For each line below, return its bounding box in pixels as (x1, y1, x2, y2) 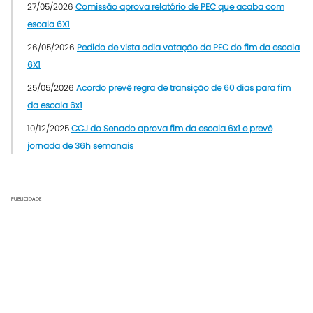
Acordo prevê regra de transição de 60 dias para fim (76, 81, 291, 94)
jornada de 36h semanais (27, 139, 133, 152)
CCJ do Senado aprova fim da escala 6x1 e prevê (71, 122, 272, 134)
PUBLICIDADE (11, 195, 42, 202)
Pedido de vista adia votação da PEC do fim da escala (77, 41, 300, 53)
